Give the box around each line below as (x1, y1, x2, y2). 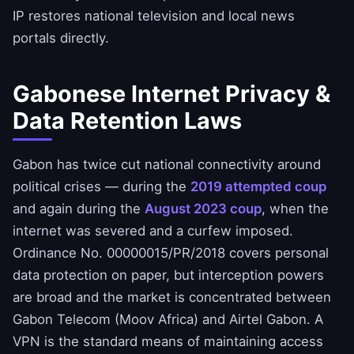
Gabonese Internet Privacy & (13, 80, 330, 108)
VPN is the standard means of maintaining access (13, 333, 323, 350)
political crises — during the (13, 179, 190, 195)
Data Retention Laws (13, 107, 242, 135)
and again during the (13, 201, 145, 217)
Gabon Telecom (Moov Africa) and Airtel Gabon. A (13, 311, 323, 328)
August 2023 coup (145, 201, 262, 217)
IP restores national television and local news (13, 8, 295, 24)
